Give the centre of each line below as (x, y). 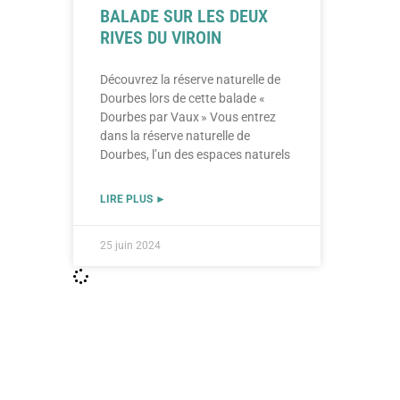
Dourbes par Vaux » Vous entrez (188, 117)
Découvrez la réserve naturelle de (190, 80)
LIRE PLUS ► (133, 200)
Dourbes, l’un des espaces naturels (195, 155)
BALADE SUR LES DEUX (184, 17)
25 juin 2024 (130, 246)
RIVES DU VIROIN (161, 38)
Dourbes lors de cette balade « (183, 99)
